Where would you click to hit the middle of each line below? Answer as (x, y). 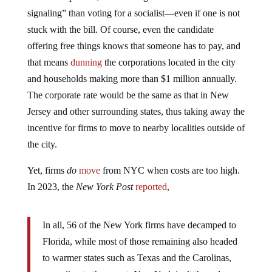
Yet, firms (47, 170)
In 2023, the (51, 187)
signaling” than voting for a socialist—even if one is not (133, 13)
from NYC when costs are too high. (170, 170)
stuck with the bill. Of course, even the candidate (120, 29)
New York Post (104, 187)
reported (151, 187)
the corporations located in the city (168, 62)
